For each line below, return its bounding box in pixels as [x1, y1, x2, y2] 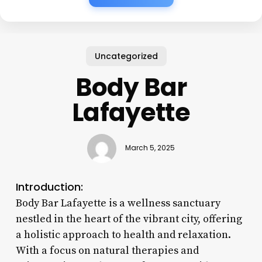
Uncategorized [95, 50, 158, 62]
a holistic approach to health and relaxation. [15, 227, 231, 242]
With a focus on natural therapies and [15, 243, 199, 257]
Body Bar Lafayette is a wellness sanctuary [15, 196, 220, 210]
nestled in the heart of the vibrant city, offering [15, 212, 242, 226]
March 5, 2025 [125, 143, 175, 153]
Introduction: [15, 179, 83, 194]
